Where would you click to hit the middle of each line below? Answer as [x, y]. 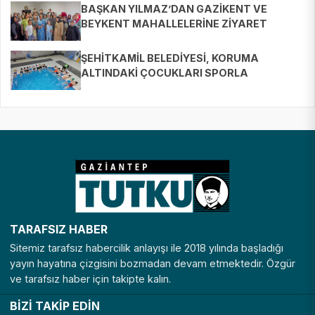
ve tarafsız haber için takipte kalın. [90, 279]
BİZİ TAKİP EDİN [55, 306]
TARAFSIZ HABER [59, 230]
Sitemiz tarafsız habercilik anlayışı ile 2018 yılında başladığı [147, 248]
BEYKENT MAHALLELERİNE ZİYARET [174, 24]
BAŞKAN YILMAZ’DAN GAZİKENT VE [174, 9]
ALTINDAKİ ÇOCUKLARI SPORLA [165, 73]
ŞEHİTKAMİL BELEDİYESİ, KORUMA [170, 58]
